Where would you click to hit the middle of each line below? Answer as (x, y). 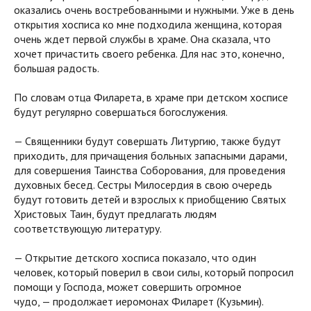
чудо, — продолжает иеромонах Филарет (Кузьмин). (139, 302)
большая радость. (57, 68)
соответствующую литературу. (90, 229)
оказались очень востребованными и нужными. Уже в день (154, 10)
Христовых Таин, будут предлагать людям (115, 214)
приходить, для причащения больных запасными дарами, (150, 156)
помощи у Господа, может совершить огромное (128, 287)
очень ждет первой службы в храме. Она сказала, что (142, 39)
